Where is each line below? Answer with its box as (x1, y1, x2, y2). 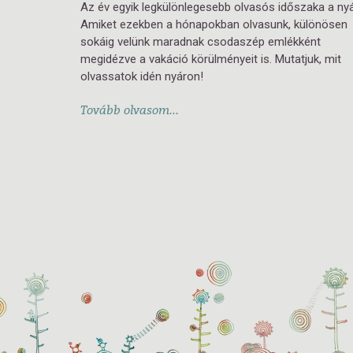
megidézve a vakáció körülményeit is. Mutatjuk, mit (80, 52, 341, 66)
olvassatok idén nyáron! (80, 69, 203, 84)
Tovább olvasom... (80, 102, 179, 118)
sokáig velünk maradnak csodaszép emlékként (80, 35, 321, 49)
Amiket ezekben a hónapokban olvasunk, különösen (80, 17, 347, 32)
